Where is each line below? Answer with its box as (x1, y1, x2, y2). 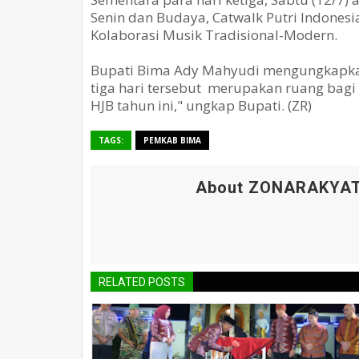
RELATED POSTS (99, 275, 185, 288)
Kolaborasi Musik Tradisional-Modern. (91, 25, 337, 44)
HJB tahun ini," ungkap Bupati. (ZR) (91, 95, 312, 115)
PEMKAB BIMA (143, 134, 201, 146)
